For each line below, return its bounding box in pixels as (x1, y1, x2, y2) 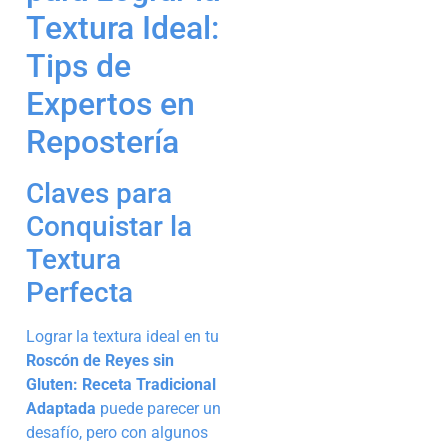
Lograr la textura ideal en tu (26, 327, 219, 347)
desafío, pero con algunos (26, 423, 208, 443)
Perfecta (26, 276, 133, 310)
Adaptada (26, 399, 96, 419)
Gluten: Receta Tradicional (26, 375, 216, 395)
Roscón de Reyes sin (26, 351, 174, 371)
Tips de (26, 47, 131, 86)
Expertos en (26, 85, 195, 124)
